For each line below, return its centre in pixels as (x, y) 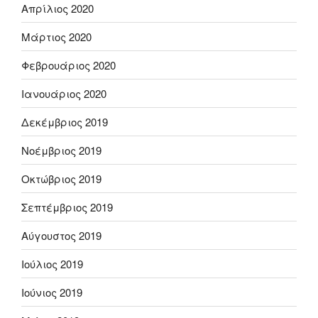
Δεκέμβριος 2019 (65, 121)
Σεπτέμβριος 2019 (67, 207)
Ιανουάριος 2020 (64, 93)
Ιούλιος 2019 (52, 263)
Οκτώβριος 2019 (61, 178)
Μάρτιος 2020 (56, 36)
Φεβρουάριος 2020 (68, 65)
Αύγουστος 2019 (61, 235)
